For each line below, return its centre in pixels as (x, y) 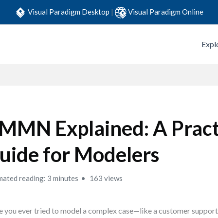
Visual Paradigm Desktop (69, 11)
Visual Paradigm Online (166, 11)
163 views (106, 178)
